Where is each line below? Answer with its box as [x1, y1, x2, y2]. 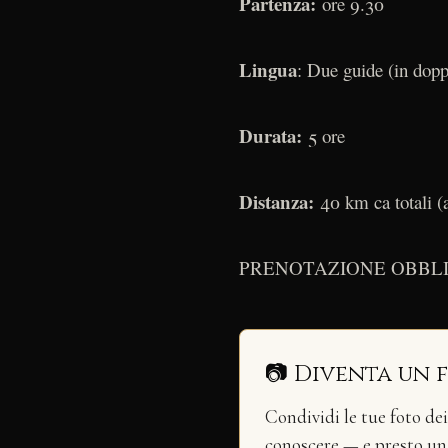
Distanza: [239, 188, 314, 216]
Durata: [239, 122, 308, 150]
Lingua [239, 55, 297, 83]
